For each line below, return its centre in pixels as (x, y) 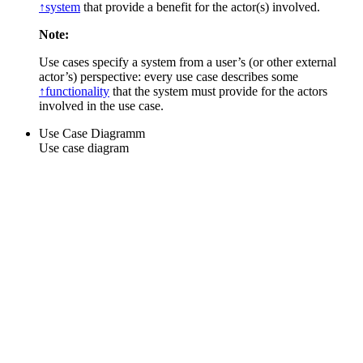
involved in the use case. (101, 105)
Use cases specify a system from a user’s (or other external (188, 62)
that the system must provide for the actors (218, 91)
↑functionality (74, 91)
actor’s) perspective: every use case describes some (169, 76)
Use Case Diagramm (92, 133)
